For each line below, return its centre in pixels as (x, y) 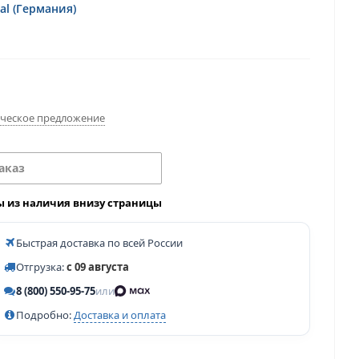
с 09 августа (98, 267)
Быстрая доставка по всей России (99, 243)
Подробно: (45, 315)
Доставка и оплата (120, 315)
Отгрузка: (41, 267)
